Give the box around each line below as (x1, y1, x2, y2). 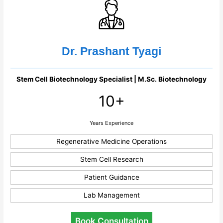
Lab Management (83, 191, 140, 199)
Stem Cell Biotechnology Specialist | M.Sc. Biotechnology (16, 75, 207, 83)
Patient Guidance (84, 173, 139, 181)
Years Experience (90, 119, 133, 126)
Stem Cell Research (80, 155, 143, 163)
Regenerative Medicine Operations (56, 137, 167, 145)
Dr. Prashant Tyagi (62, 44, 161, 58)
